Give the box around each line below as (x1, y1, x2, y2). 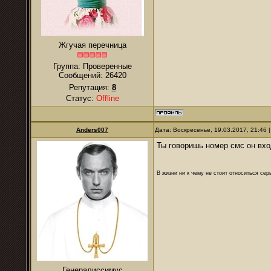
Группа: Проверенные (53, 62, 132, 71)
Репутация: (68, 83, 112, 92)
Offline (96, 94, 119, 103)
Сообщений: (58, 71, 105, 80)
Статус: (65, 94, 96, 103)
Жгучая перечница (58, 41, 126, 50)
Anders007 (76, 126, 108, 133)
